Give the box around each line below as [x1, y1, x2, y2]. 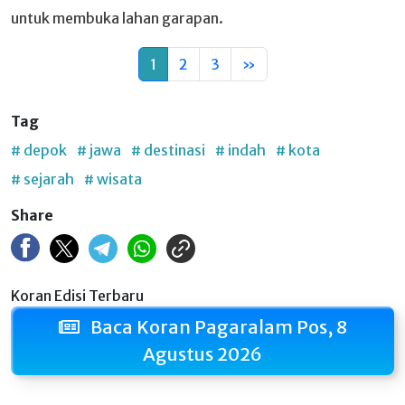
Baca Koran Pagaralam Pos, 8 [86, 316, 347, 339]
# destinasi [131, 141, 205, 159]
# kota [276, 141, 320, 159]
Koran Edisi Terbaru [11, 287, 144, 306]
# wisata [84, 170, 142, 188]
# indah [215, 141, 266, 159]
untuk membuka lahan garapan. [11, 9, 223, 27]
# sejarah [11, 170, 74, 188]
